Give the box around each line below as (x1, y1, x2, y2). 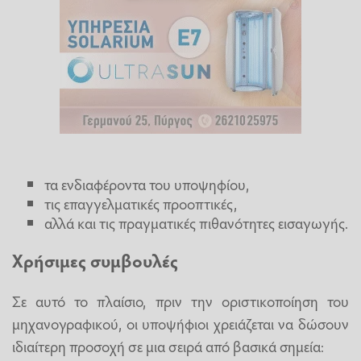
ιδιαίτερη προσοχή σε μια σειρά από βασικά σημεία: (12, 334, 324, 356)
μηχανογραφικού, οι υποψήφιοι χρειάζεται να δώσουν (12, 312, 349, 334)
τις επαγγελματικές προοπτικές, (44, 192, 237, 214)
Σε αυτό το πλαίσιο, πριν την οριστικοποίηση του (12, 289, 349, 311)
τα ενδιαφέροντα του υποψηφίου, (44, 172, 249, 194)
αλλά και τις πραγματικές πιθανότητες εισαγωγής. (44, 211, 348, 233)
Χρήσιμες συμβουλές (12, 248, 178, 273)
